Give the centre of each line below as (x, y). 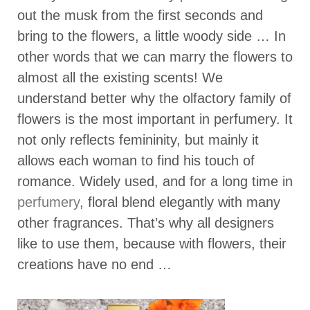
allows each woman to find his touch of (136, 160)
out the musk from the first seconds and (140, 15)
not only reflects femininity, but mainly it (138, 139)
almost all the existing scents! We (120, 77)
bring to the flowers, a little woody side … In (152, 36)
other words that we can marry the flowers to (155, 56)
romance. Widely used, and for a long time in (155, 181)
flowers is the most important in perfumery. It (155, 119)
